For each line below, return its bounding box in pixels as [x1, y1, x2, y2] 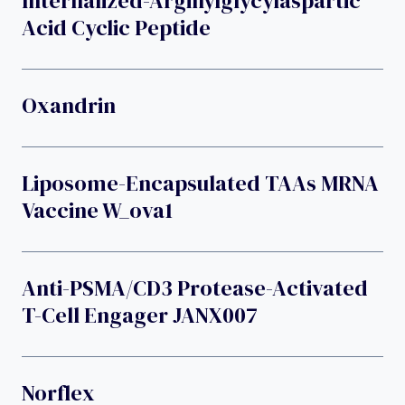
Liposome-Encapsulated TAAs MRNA [22, 167, 379, 198]
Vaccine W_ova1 [22, 194, 173, 225]
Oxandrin [22, 89, 116, 120]
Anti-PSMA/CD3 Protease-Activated [22, 272, 368, 303]
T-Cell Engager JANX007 [22, 299, 258, 330]
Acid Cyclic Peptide [22, 12, 211, 42]
